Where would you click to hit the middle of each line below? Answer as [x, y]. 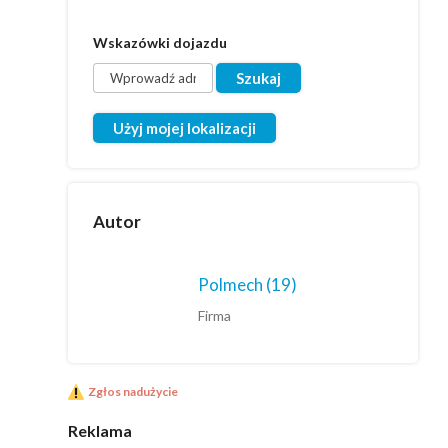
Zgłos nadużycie [133, 391]
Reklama [100, 430]
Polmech [232, 284]
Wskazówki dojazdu [160, 42]
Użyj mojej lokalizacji [184, 128]
